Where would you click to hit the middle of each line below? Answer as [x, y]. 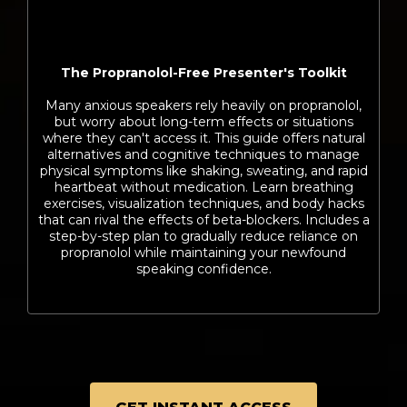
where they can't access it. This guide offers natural [203, 138]
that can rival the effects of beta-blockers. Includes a [203, 220]
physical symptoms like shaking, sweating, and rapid [203, 171]
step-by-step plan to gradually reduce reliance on [203, 236]
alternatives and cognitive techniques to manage [203, 154]
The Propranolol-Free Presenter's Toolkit [203, 73]
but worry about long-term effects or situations [203, 122]
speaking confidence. [203, 269]
